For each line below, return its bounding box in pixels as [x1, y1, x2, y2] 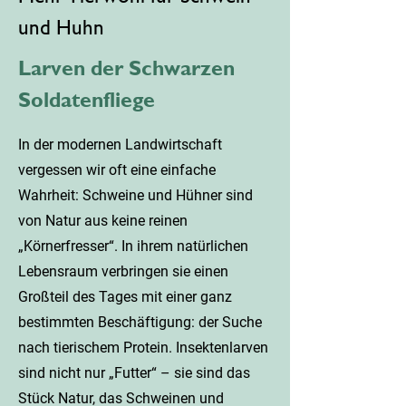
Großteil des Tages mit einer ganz [18, 288, 232, 305]
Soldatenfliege [18, 84, 155, 114]
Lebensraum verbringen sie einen [18, 263, 228, 280]
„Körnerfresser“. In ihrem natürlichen [18, 237, 248, 255]
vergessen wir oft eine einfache [18, 161, 216, 179]
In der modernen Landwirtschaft [18, 136, 222, 153]
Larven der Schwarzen [18, 53, 235, 82]
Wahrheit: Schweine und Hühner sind [18, 187, 253, 204]
